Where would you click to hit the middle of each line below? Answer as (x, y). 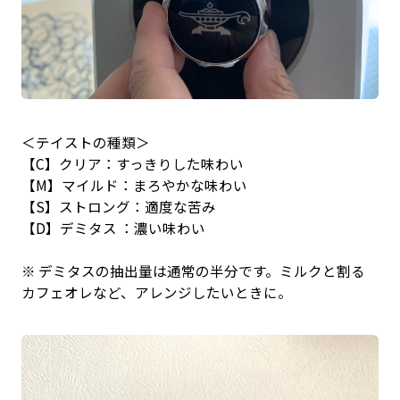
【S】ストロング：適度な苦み (118, 207)
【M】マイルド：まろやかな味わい (134, 185)
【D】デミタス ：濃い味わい (113, 228)
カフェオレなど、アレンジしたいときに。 (156, 292)
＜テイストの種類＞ (85, 142)
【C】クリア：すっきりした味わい (132, 164)
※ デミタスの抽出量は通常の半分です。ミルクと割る (193, 271)
